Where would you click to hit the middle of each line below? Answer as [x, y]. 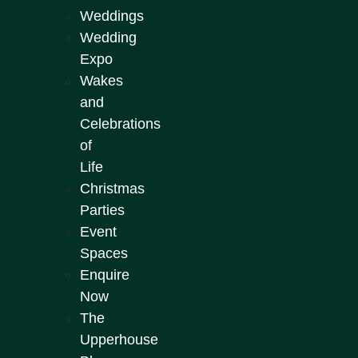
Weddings [112, 16]
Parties [102, 210]
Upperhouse [119, 339]
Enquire [105, 274]
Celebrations [120, 123]
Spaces [104, 253]
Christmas [112, 188]
